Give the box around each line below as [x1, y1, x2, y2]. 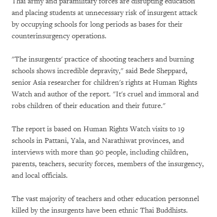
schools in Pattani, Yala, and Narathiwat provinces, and [12, 136, 184, 145]
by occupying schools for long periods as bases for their [12, 20, 183, 29]
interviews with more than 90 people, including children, [12, 148, 188, 157]
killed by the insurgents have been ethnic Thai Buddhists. [12, 206, 188, 215]
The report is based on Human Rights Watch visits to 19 [12, 124, 185, 134]
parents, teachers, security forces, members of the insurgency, [12, 159, 204, 169]
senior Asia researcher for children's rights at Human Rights [12, 78, 197, 87]
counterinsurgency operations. [12, 31, 107, 41]
